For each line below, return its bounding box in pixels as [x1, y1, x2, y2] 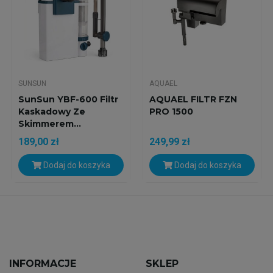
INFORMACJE [9, 258, 76, 270]
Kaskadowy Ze [18, 106, 85, 118]
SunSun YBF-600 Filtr [18, 94, 118, 105]
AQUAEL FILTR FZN [149, 94, 237, 105]
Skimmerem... [18, 118, 81, 130]
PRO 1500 [149, 106, 193, 118]
